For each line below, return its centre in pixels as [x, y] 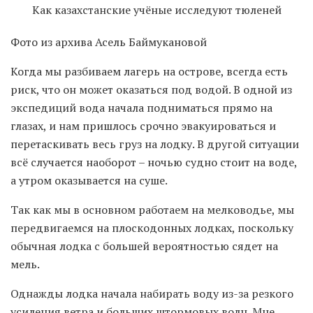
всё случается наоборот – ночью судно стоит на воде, [154, 162]
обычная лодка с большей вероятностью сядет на [144, 246]
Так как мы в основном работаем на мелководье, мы [152, 210]
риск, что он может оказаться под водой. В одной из [151, 90]
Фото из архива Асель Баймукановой [109, 42]
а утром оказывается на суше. [89, 181]
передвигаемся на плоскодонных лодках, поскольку [152, 228]
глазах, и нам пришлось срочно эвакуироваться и [143, 126]
